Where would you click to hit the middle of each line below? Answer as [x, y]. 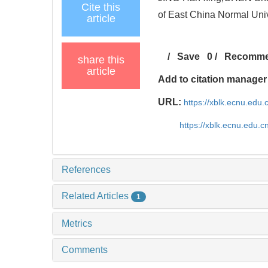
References [86, 169]
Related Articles [96, 196]
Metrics [77, 223]
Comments [85, 249]
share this [101, 60]
